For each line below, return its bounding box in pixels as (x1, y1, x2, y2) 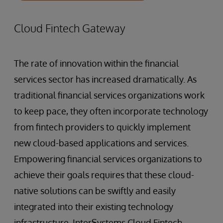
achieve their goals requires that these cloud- (14, 169, 194, 180)
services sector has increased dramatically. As (14, 74, 197, 85)
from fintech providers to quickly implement (14, 121, 191, 132)
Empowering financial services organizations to (14, 153, 202, 164)
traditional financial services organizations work (14, 90, 205, 101)
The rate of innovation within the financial (14, 58, 179, 69)
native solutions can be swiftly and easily (14, 185, 176, 196)
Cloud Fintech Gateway (14, 21, 125, 35)
